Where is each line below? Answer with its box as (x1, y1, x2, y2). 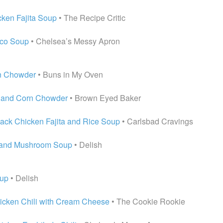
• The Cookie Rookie (110, 196, 185, 207)
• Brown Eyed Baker (68, 92, 141, 104)
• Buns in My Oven (36, 69, 103, 80)
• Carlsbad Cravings (120, 115, 193, 127)
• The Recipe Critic (57, 12, 125, 23)
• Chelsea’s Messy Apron (29, 35, 120, 47)
